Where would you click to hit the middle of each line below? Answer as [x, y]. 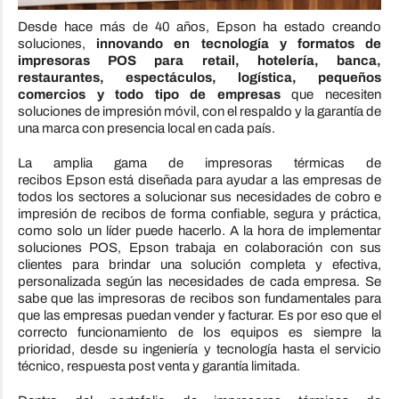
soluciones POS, [73, 248]
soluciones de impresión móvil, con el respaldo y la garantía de [199, 112]
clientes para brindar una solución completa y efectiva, [199, 265]
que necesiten [331, 95]
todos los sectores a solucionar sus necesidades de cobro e [199, 197]
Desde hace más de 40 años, [117, 27]
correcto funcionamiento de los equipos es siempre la [199, 333]
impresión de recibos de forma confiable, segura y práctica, [199, 214]
